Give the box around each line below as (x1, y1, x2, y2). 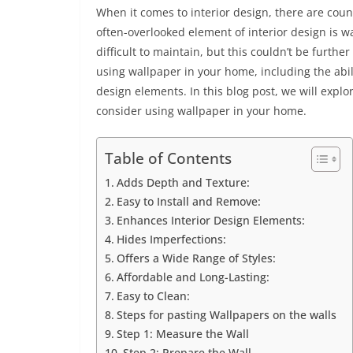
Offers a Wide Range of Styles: (116, 251, 276, 266)
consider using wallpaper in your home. (96, 103, 307, 118)
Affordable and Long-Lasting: (116, 269, 269, 284)
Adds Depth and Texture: (116, 175, 250, 190)
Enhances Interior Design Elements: (116, 213, 305, 228)
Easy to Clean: (116, 288, 190, 303)
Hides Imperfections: (116, 232, 226, 247)
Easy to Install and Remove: (116, 194, 261, 209)
